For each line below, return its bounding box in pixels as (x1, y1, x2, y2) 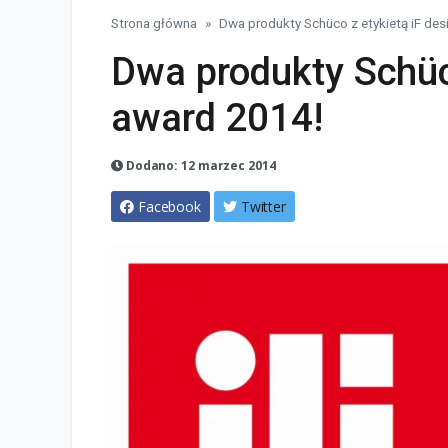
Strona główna (111, 15, 197, 32)
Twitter (240, 197, 287, 217)
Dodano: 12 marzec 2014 (122, 157, 276, 175)
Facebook (137, 197, 202, 217)
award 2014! (111, 95, 323, 141)
